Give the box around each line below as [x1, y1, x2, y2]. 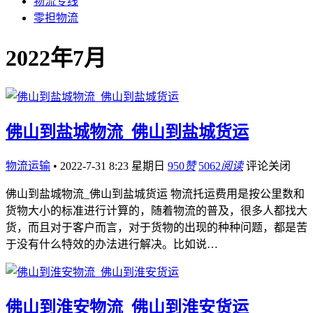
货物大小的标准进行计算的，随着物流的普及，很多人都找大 [6, 204, 307, 217]
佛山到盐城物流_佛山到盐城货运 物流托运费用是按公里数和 [6, 187, 305, 200]
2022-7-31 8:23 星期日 [60, 159, 168, 172]
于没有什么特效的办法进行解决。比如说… [6, 238, 218, 250]
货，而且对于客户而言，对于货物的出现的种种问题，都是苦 [6, 221, 307, 233]
